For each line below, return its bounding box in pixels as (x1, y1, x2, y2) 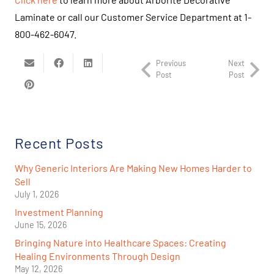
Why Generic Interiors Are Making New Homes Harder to (15, 162, 252, 174)
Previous (155, 57, 186, 68)
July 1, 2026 (15, 189, 59, 200)
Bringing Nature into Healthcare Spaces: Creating (15, 237, 226, 249)
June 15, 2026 (15, 220, 67, 231)
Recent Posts (15, 134, 104, 152)
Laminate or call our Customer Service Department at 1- (15, 10, 251, 23)
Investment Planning (15, 206, 103, 218)
